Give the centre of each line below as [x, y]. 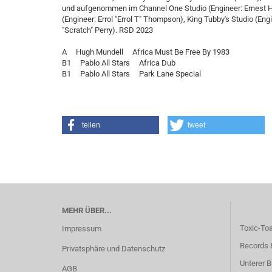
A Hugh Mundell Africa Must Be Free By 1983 [146, 52]
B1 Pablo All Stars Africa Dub [123, 63]
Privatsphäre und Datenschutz [114, 249]
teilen [91, 125]
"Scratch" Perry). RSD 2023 [107, 30]
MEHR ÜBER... [87, 210]
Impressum [82, 229]
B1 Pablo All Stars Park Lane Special [131, 74]
